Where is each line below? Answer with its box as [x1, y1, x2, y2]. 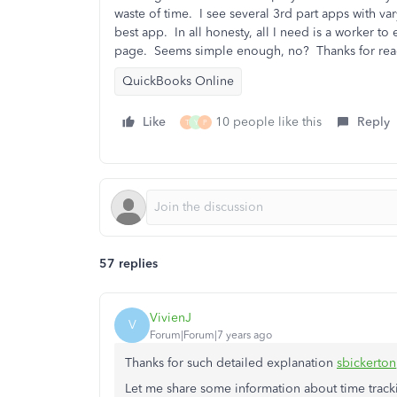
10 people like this [215, 114, 322, 129]
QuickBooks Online [122, 74, 234, 89]
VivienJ [150, 309, 191, 325]
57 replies [99, 256, 158, 271]
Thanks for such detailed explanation [125, 355, 337, 370]
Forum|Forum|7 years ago [150, 328, 272, 341]
